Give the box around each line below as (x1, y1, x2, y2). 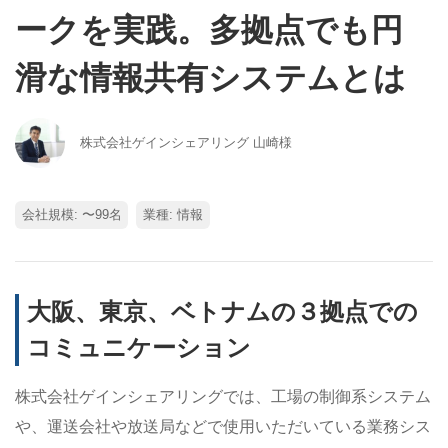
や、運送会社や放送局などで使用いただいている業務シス (15, 418, 431, 436)
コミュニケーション (27, 334, 251, 362)
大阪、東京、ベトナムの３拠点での (27, 298, 418, 326)
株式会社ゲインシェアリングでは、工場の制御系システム (15, 388, 431, 406)
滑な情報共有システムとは (15, 60, 406, 96)
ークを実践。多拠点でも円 (15, 12, 403, 48)
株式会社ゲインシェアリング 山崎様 (80, 135, 292, 150)
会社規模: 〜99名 (21, 207, 122, 222)
